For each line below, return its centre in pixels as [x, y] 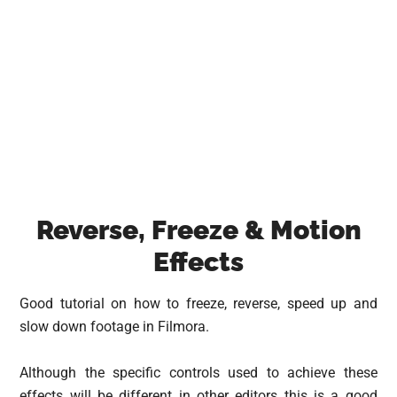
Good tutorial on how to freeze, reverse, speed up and [198, 304]
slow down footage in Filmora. [115, 327]
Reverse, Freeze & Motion [198, 230]
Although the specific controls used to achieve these [198, 373]
